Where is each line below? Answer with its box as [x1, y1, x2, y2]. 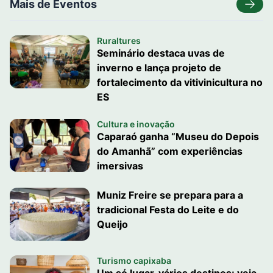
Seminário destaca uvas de [96, 46, 225, 59]
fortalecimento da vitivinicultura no [96, 76, 263, 88]
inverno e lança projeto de [96, 61, 221, 74]
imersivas [96, 159, 143, 172]
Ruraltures [96, 35, 141, 46]
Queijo [96, 218, 128, 230]
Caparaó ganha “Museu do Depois [96, 130, 259, 143]
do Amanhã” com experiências [96, 144, 243, 157]
